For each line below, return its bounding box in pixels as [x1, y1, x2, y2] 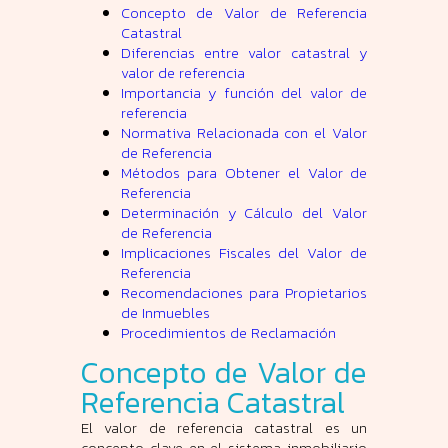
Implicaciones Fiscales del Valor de [120, 241, 368, 265]
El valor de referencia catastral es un [80, 416, 368, 440]
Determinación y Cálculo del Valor [120, 201, 368, 225]
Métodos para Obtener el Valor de [120, 161, 368, 185]
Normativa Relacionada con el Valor [120, 121, 368, 145]
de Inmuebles [120, 301, 210, 325]
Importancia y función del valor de [120, 81, 368, 105]
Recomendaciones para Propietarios [120, 281, 368, 305]
